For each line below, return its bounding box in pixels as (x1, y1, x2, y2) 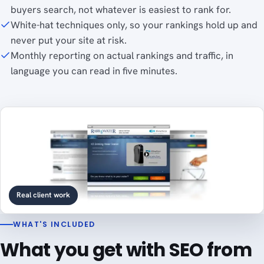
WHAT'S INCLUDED (13, 219, 95, 229)
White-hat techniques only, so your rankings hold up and (11, 18, 258, 32)
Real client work (16, 190, 70, 200)
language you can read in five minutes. (11, 64, 177, 78)
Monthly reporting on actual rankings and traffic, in (11, 49, 233, 62)
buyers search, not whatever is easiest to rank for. (11, 3, 231, 16)
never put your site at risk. (11, 34, 127, 47)
